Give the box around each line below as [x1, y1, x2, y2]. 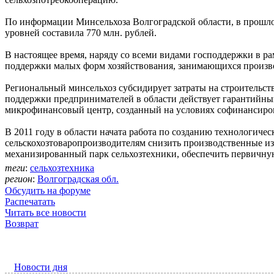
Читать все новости [5, 207, 86, 218]
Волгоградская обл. [37, 174, 119, 185]
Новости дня [14, 262, 67, 273]
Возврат [5, 218, 39, 229]
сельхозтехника [30, 163, 94, 174]
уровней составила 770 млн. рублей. [5, 28, 157, 39]
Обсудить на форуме [5, 185, 91, 196]
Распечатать [5, 196, 55, 207]
